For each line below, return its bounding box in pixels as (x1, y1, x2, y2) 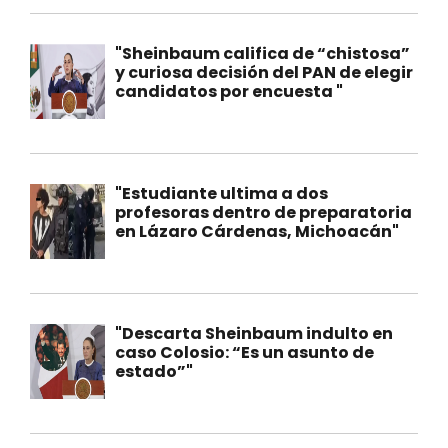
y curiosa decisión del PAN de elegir (115, 61, 413, 85)
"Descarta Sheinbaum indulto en (115, 322, 393, 346)
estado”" (115, 360, 193, 384)
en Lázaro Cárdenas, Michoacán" (115, 220, 399, 244)
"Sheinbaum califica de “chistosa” (115, 42, 410, 66)
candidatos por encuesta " (115, 80, 343, 104)
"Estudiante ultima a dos (115, 182, 328, 206)
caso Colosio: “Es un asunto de (115, 341, 374, 365)
